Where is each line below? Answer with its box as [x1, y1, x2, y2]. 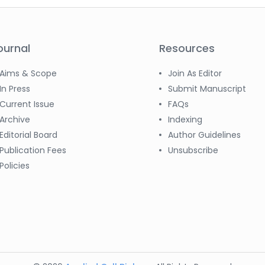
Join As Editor [168, 67, 222, 79]
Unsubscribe [168, 144, 218, 156]
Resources [159, 41, 215, 56]
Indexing [168, 114, 202, 125]
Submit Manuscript [168, 83, 246, 95]
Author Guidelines [168, 129, 241, 141]
